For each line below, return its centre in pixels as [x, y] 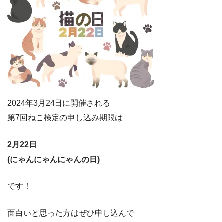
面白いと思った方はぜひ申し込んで [71, 213]
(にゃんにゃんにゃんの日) [54, 159]
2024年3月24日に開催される [59, 103]
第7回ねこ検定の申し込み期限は [65, 117]
